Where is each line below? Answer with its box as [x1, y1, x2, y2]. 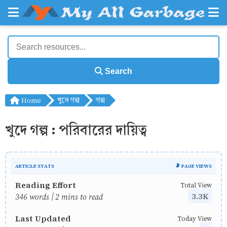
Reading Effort [15, 178, 76, 191]
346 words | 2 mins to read [15, 190, 103, 202]
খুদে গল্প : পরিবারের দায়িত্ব [5, 119, 147, 141]
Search [103, 67, 132, 75]
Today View [177, 213, 212, 223]
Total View [180, 180, 212, 190]
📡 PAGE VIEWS [175, 161, 212, 169]
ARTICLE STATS [15, 161, 54, 169]
